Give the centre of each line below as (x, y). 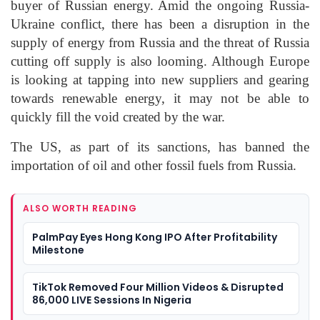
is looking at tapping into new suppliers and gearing (160, 79)
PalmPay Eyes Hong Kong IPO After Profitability (155, 237)
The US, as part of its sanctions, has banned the (160, 146)
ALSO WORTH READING (80, 208)
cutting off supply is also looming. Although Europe (160, 61)
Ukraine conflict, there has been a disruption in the (160, 24)
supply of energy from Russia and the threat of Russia (160, 42)
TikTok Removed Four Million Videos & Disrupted (158, 287)
